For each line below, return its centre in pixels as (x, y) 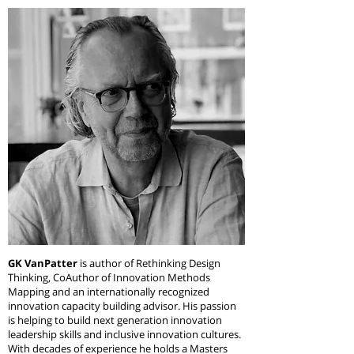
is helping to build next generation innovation (115, 320)
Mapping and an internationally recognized (109, 292)
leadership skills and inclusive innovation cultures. (124, 334)
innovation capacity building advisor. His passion (122, 306)
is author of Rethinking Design (150, 263)
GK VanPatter (44, 263)
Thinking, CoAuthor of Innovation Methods (109, 277)
